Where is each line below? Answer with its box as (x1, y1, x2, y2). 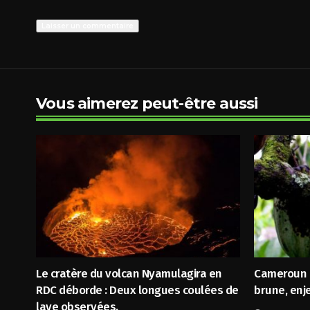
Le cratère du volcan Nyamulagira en (36, 266, 222, 281)
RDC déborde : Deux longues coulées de (36, 282, 239, 298)
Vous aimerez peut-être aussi (36, 93, 258, 113)
